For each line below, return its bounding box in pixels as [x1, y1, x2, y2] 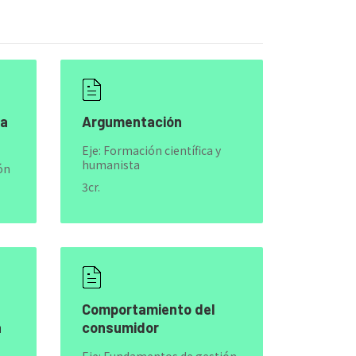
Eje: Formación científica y [81, 142, 221, 158]
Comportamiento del [81, 300, 215, 318]
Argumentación [81, 113, 182, 130]
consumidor [81, 319, 159, 336]
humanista [81, 157, 140, 172]
